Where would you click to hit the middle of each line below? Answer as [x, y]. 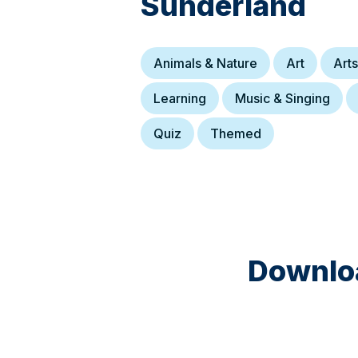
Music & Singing [282, 98]
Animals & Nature [205, 63]
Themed [236, 133]
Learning [180, 98]
